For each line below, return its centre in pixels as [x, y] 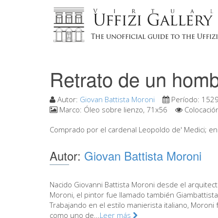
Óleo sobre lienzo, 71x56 [126, 109]
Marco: [71, 109]
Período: [185, 99]
